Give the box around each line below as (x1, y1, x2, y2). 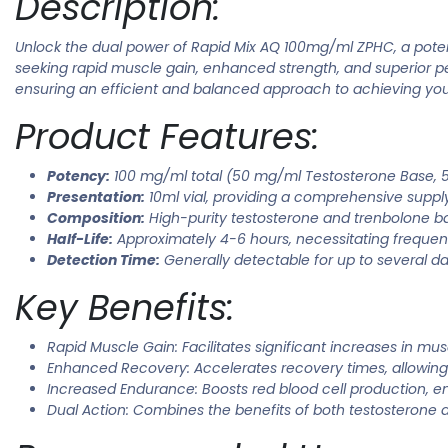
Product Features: (15, 111, 319, 161)
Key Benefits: (15, 282, 234, 332)
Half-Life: (47, 228, 113, 249)
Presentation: (47, 186, 145, 207)
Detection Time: (47, 249, 160, 270)
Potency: (47, 165, 110, 186)
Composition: (47, 207, 145, 228)
